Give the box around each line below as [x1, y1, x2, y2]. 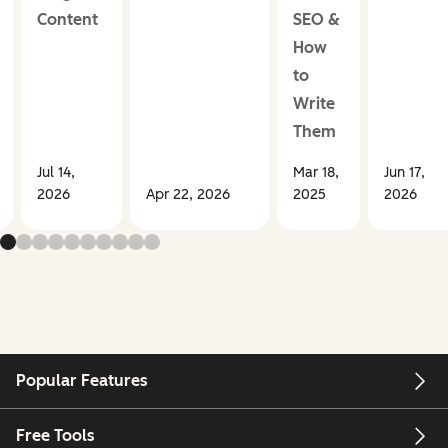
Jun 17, [383, 163, 425, 181]
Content [36, 9, 98, 29]
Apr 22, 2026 [145, 185, 230, 203]
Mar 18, [292, 163, 339, 181]
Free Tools [16, 426, 95, 446]
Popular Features [16, 370, 148, 390]
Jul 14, [36, 163, 75, 181]
